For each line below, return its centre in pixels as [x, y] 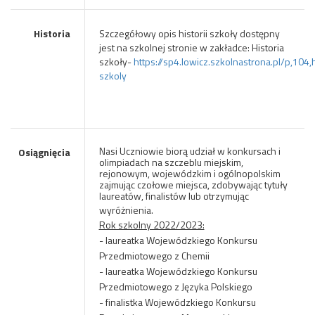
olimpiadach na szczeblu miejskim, [171, 162]
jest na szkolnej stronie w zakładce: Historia [191, 47]
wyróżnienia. [127, 210]
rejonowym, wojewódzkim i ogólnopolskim [189, 173]
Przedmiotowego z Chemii [154, 256]
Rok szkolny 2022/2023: [152, 225]
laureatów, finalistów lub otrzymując [174, 196]
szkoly [112, 76]
